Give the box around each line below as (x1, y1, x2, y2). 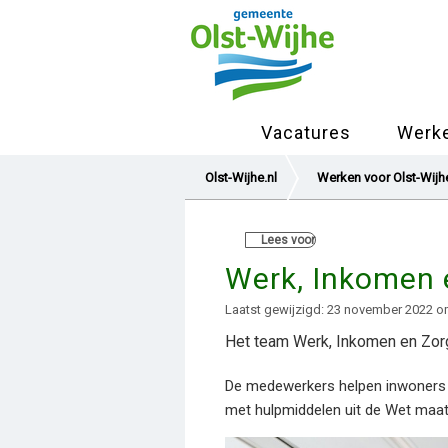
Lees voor (261, 233, 315, 247)
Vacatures (261, 122, 351, 143)
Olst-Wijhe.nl (205, 170, 277, 185)
